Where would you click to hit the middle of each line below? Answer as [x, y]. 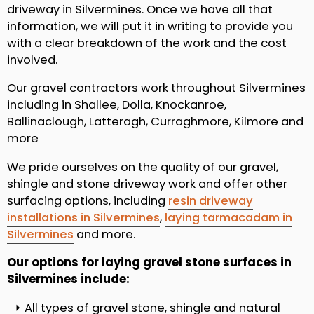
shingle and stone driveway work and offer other [147, 184]
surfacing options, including [88, 200]
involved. [32, 60]
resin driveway [211, 200]
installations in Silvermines [83, 217]
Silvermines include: [68, 280]
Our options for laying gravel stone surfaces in [149, 263]
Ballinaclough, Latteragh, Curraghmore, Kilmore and [155, 122]
